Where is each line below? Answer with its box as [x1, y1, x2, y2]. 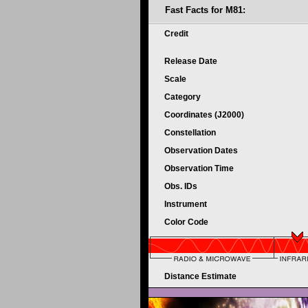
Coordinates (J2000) [164, 110, 246, 120]
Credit [164, 29, 190, 38]
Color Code [164, 217, 210, 227]
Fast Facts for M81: [165, 5, 245, 15]
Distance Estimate [164, 272, 239, 281]
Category [164, 92, 203, 102]
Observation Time [164, 164, 234, 173]
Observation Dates [164, 146, 240, 155]
